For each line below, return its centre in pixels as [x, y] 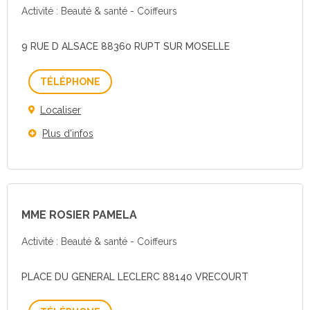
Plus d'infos [68, 134]
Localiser [61, 110]
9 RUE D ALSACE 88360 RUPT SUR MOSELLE [126, 46]
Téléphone [124, 81]
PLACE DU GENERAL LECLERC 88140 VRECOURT [135, 277]
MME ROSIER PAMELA [79, 215]
